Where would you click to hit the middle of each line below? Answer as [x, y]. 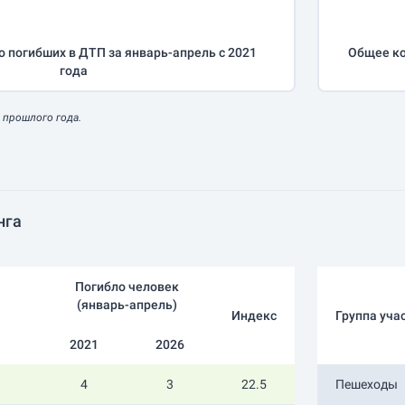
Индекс [254, 316]
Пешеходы [366, 384]
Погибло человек [127, 287]
